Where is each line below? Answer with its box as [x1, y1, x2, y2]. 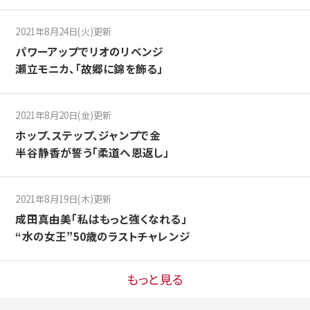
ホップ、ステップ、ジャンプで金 [15, 127, 161, 143]
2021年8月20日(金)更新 [15, 108, 112, 122]
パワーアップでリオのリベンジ [15, 44, 164, 60]
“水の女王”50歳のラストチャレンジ [15, 228, 190, 244]
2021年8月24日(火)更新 [15, 24, 112, 39]
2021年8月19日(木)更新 [15, 191, 112, 206]
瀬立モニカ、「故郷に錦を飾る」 [15, 61, 163, 77]
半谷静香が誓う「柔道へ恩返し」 [15, 144, 170, 161]
